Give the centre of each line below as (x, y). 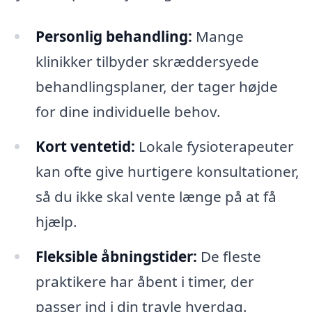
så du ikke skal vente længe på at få (156, 197)
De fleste (229, 257)
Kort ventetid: (85, 147)
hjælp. (56, 222)
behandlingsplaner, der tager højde (156, 87)
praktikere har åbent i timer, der (145, 282)
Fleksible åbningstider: (116, 257)
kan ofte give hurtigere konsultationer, (167, 172)
